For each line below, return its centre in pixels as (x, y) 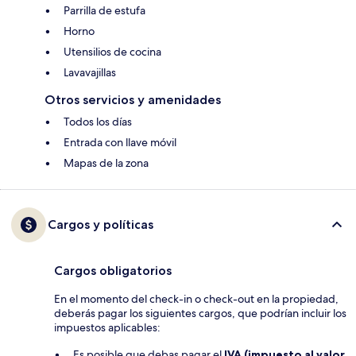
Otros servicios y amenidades (133, 100)
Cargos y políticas (101, 225)
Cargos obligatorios (113, 271)
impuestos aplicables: (107, 328)
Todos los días (98, 122)
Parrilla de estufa (104, 11)
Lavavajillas (90, 73)
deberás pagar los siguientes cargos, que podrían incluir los (200, 313)
